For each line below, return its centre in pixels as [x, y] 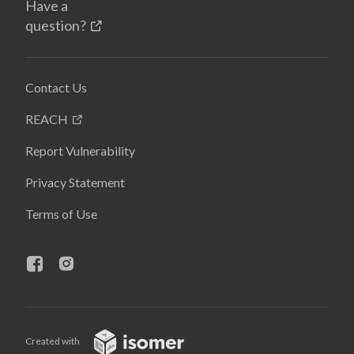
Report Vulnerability [80, 151]
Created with [53, 341]
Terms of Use [61, 214]
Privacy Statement [75, 182]
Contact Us [56, 87]
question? [56, 25]
